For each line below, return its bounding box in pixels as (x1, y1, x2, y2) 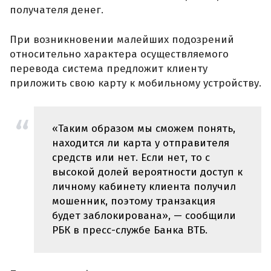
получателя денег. (10, 3, 103, 16)
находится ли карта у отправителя (52, 136, 229, 149)
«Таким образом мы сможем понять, (52, 122, 235, 135)
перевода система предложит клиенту (10, 62, 207, 76)
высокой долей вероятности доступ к (52, 165, 243, 178)
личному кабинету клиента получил (52, 180, 236, 193)
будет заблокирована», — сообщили (52, 209, 236, 222)
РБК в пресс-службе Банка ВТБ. (52, 223, 207, 237)
